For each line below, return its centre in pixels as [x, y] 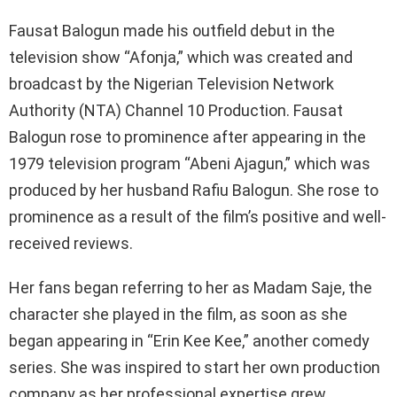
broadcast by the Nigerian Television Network [171, 84]
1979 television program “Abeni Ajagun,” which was [190, 164]
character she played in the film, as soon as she [178, 315]
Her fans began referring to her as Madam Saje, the [191, 288]
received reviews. [71, 244]
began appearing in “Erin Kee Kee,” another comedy [189, 341]
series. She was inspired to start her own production [195, 368]
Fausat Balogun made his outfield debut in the [172, 31]
